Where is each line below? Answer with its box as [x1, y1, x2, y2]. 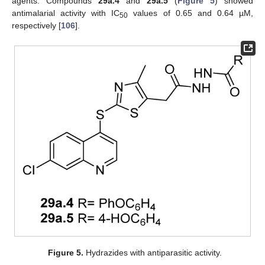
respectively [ [12, 21, 61, 31]
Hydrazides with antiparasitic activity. [83, 247, 222, 257]
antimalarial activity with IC [12, 8, 120, 18]
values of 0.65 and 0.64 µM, [128, 8, 254, 18]
